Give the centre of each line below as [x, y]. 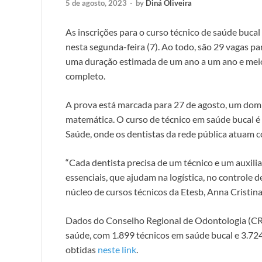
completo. [85, 75]
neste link [117, 249]
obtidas [82, 249]
